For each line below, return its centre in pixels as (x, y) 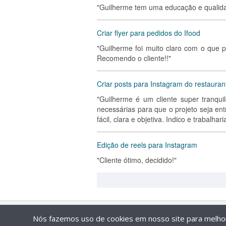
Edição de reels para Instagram (147, 145)
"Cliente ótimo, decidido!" (137, 160)
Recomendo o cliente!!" (134, 58)
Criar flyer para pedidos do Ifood (149, 33)
